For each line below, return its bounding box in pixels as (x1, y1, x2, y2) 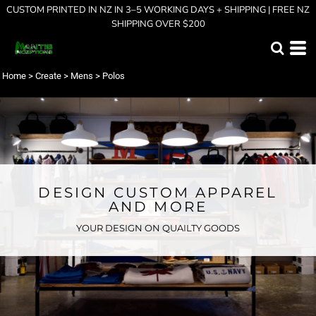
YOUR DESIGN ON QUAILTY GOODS (76, 221, 240, 233)
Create (35, 71, 61, 81)
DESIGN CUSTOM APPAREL (38, 183, 278, 201)
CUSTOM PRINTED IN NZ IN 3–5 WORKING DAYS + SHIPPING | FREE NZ (6, 4, 310, 16)
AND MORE (108, 197, 208, 215)
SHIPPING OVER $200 (111, 18, 205, 30)
